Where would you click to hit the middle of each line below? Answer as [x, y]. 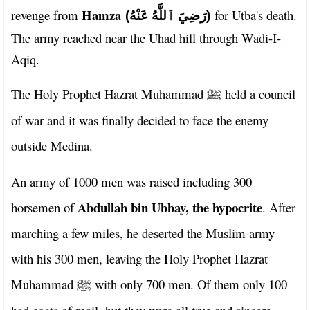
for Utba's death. [254, 15]
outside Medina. [52, 145]
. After [279, 207]
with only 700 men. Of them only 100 [189, 284]
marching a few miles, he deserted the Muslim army [143, 232]
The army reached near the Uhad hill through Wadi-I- [146, 37]
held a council [258, 93]
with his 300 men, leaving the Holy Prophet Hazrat [139, 258]
